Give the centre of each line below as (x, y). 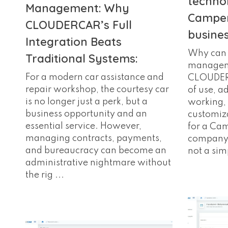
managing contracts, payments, (94, 139)
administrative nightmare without (98, 163)
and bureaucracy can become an (96, 151)
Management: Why (77, 8)
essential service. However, (83, 126)
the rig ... (45, 175)
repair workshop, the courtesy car (97, 90)
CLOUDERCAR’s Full (79, 25)
